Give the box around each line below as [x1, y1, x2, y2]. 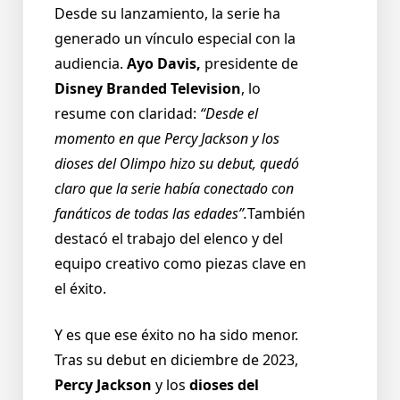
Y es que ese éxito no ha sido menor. [54, 325, 298, 346]
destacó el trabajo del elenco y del [54, 229, 283, 249]
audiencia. [54, 54, 127, 74]
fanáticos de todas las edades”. [54, 204, 247, 224]
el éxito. [54, 279, 106, 299]
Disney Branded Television [54, 79, 241, 99]
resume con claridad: [54, 104, 200, 124]
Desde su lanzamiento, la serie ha [54, 4, 280, 24]
